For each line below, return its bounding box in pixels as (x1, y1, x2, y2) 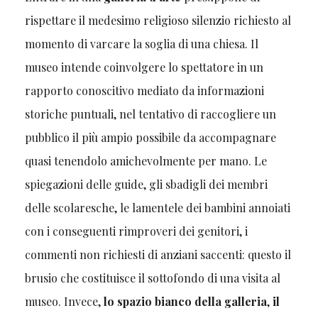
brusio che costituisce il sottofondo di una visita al (24, 270, 280, 286)
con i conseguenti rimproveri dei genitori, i (24, 224, 248, 239)
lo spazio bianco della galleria (103, 294, 267, 309)
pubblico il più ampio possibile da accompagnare (24, 130, 276, 146)
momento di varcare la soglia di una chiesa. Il (24, 36, 258, 52)
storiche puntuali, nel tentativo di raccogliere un (24, 106, 276, 122)
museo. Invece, (24, 294, 104, 309)
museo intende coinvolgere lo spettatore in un (24, 60, 263, 75)
